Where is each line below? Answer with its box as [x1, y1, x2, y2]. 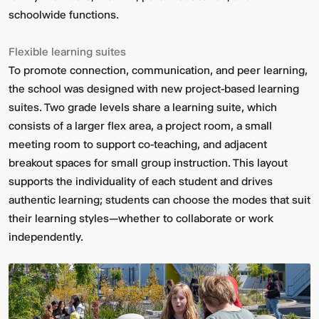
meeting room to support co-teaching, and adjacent [9, 137, 267, 152]
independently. [9, 230, 83, 244]
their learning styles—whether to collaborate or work [9, 211, 273, 226]
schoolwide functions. [9, 8, 119, 22]
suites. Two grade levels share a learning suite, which [9, 100, 277, 115]
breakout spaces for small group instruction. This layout [9, 156, 288, 170]
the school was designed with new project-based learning [9, 82, 299, 96]
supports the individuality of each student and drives [9, 174, 273, 189]
